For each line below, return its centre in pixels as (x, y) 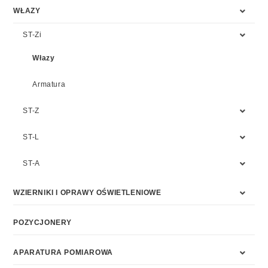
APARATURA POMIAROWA (63, 253)
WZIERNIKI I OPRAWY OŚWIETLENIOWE (87, 193)
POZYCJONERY (43, 223)
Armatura (49, 85)
